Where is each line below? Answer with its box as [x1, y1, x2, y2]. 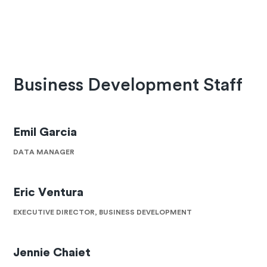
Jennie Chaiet [13, 246, 91, 259]
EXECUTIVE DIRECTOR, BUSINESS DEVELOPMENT [13, 209, 193, 216]
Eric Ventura [13, 187, 84, 199]
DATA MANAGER [13, 148, 75, 156]
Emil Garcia [13, 126, 77, 139]
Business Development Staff [13, 76, 243, 95]
